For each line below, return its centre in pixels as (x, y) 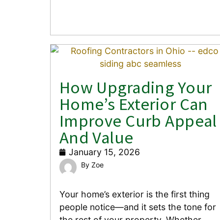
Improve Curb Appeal (138, 120)
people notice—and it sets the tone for (137, 207)
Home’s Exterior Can (134, 104)
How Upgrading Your (136, 87)
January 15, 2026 (104, 152)
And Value (96, 137)
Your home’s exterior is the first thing (134, 194)
